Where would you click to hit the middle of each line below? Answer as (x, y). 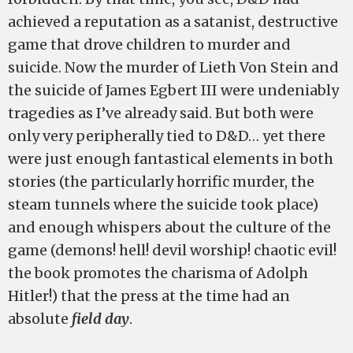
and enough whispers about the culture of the (169, 227)
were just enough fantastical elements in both (171, 159)
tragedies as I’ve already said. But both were (161, 113)
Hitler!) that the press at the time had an (149, 296)
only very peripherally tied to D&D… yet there (167, 136)
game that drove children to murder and (149, 45)
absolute (40, 319)
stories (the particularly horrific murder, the (161, 182)
